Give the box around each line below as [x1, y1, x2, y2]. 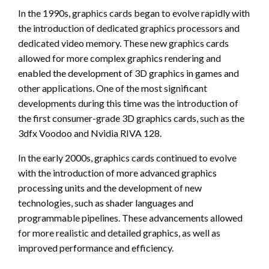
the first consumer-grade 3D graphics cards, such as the [18, 112, 244, 124]
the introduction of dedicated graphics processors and [18, 22, 240, 34]
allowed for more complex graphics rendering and [18, 52, 221, 64]
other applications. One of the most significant [18, 82, 207, 94]
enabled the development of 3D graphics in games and [18, 67, 239, 79]
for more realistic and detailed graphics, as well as [18, 227, 220, 239]
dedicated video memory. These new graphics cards [18, 37, 229, 49]
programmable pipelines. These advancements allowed [18, 212, 243, 224]
